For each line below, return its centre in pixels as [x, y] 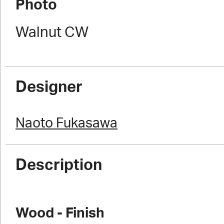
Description [59, 165]
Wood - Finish [60, 213]
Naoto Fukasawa [66, 123]
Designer [49, 87]
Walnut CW [52, 33]
